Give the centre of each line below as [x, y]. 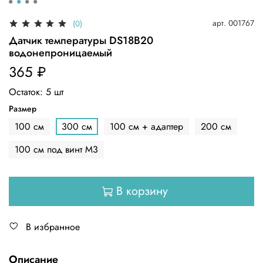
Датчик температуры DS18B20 [81, 40]
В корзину [142, 191]
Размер [23, 108]
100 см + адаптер [146, 126]
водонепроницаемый [60, 53]
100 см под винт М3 [56, 150]
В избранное [53, 227]
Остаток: [27, 92]
